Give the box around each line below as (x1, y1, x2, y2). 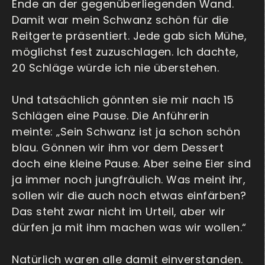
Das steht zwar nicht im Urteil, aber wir (12, 204, 225, 219)
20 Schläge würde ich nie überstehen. (12, 60, 219, 76)
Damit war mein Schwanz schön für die (12, 12, 228, 28)
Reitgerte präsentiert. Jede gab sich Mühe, (12, 28, 247, 44)
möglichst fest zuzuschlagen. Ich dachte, (12, 44, 238, 60)
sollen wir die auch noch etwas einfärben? (12, 188, 247, 203)
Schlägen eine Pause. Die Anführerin (12, 108, 209, 124)
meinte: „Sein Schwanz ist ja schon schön (12, 124, 240, 140)
